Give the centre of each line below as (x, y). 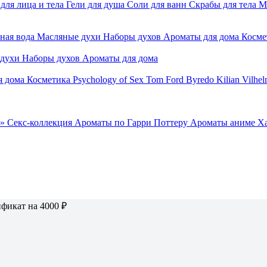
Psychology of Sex (108, 80)
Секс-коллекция (40, 122)
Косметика (49, 80)
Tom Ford (165, 80)
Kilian (228, 80)
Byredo (200, 80)
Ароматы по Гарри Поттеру (131, 122)
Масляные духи (69, 37)
